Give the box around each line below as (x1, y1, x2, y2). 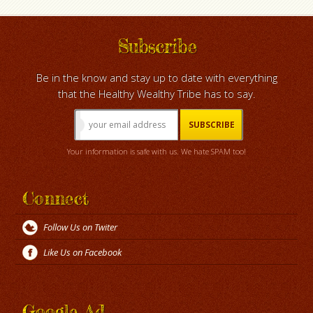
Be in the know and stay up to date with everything (36, 71, 277, 85)
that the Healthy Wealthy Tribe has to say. (57, 87, 256, 101)
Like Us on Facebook (43, 246, 122, 259)
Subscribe (117, 35, 196, 59)
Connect (22, 188, 89, 210)
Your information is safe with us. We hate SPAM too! (67, 146, 246, 157)
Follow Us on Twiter (43, 221, 118, 234)
